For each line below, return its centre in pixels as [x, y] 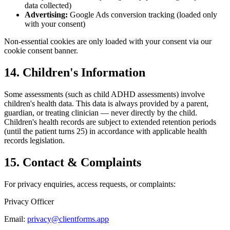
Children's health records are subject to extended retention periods [110, 122]
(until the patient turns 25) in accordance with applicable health [106, 131]
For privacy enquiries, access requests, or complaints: [90, 184]
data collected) [48, 6]
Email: [16, 219]
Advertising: [46, 15]
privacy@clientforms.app [68, 219]
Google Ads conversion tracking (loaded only [142, 15]
